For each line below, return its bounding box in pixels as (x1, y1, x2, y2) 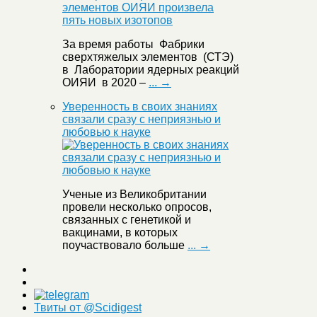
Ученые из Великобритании (62, 188, 207, 201)
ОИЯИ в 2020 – (62, 76, 149, 89)
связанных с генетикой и (62, 214, 191, 226)
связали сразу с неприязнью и (62, 113, 221, 126)
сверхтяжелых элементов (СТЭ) (62, 51, 234, 64)
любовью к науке (62, 126, 151, 139)
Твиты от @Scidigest (34, 301, 142, 314)
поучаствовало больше (62, 239, 188, 252)
